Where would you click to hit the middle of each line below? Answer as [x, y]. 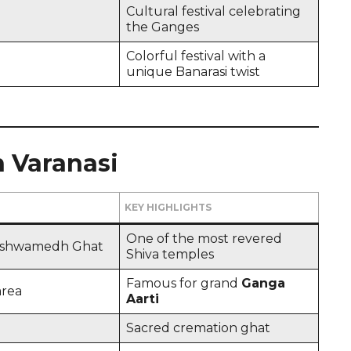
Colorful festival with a [196, 56]
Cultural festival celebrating [213, 11]
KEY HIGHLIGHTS [168, 207]
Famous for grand [184, 283]
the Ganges [163, 27]
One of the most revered [204, 238]
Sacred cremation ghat [198, 327]
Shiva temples [170, 254]
